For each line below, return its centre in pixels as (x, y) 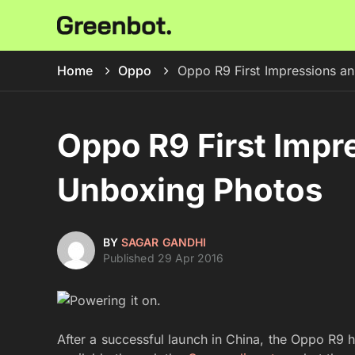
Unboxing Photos (190, 190)
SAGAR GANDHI (164, 242)
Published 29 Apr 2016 (164, 258)
